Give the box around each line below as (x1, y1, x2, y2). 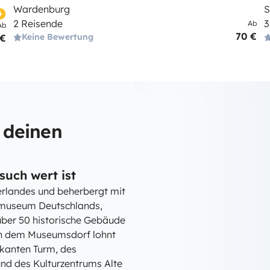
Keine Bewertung (22, 31, 93, 42)
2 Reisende (13, 17, 63, 30)
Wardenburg (13, 3, 70, 15)
